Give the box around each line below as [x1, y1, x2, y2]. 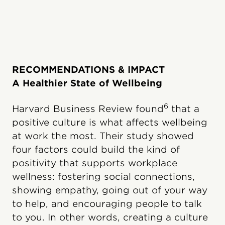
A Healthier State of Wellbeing [12, 77, 162, 88]
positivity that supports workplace [12, 157, 177, 168]
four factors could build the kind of [12, 144, 180, 155]
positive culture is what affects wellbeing [12, 117, 207, 128]
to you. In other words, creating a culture [12, 211, 208, 222]
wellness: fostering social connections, [12, 171, 195, 182]
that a [168, 103, 199, 114]
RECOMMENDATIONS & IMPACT [12, 64, 165, 75]
